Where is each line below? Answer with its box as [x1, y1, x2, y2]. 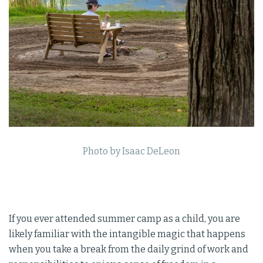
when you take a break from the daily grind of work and [9, 244, 248, 255]
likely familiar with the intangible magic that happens [9, 228, 245, 240]
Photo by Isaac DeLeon [83, 146, 180, 157]
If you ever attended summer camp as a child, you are [9, 213, 240, 225]
